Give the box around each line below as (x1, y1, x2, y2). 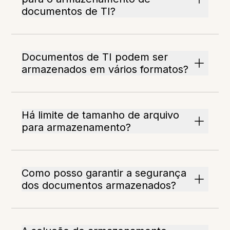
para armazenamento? (22, 121, 131, 134)
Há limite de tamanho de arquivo (22, 109, 180, 122)
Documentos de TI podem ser (22, 51, 168, 64)
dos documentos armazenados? (22, 179, 177, 192)
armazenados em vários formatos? (22, 63, 189, 76)
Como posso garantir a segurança (22, 167, 187, 180)
